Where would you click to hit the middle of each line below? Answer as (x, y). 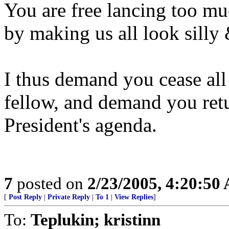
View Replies (134, 197)
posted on (50, 183)
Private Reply (69, 197)
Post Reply (25, 197)
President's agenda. (81, 125)
